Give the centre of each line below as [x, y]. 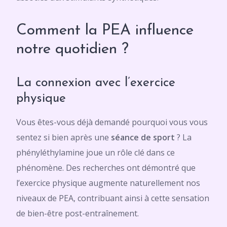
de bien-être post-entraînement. [78, 213]
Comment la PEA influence [105, 31]
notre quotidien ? [72, 49]
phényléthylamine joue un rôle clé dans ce [96, 153]
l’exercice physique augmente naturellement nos [108, 183]
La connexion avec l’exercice [96, 83]
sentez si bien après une [64, 137]
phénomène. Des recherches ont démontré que [106, 168]
